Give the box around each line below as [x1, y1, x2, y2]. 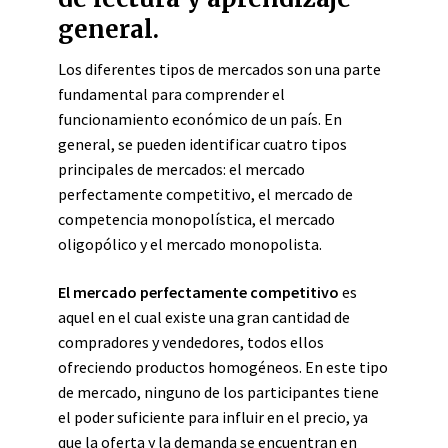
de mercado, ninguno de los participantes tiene [58, 382, 379, 402]
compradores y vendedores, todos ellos [58, 332, 324, 352]
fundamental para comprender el [58, 84, 285, 104]
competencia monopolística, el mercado [58, 209, 335, 229]
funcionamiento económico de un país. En [58, 109, 342, 129]
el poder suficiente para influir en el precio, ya [58, 407, 368, 427]
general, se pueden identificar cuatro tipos [58, 134, 347, 154]
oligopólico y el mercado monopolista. [58, 234, 322, 254]
